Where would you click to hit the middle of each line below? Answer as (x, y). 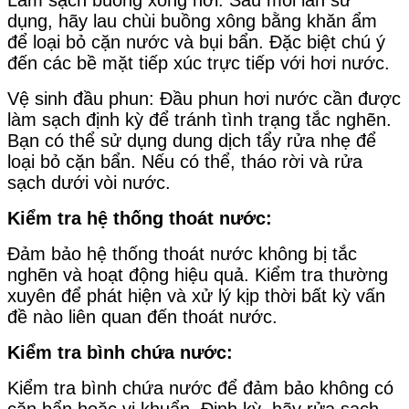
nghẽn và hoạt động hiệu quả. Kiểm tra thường (198, 274)
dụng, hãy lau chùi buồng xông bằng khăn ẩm (192, 21)
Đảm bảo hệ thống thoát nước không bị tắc (182, 253)
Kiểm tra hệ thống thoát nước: (140, 218)
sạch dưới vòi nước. (89, 182)
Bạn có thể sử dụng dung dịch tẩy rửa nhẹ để (192, 140)
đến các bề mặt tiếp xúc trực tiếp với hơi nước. (199, 63)
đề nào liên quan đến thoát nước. (142, 316)
